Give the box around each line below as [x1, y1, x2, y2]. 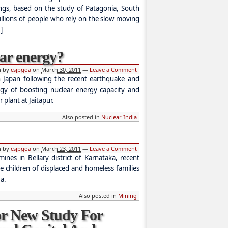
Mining [118, 192, 137, 200]
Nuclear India [101, 112, 137, 121]
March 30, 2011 [41, 65, 81, 73]
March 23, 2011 [41, 145, 81, 153]
